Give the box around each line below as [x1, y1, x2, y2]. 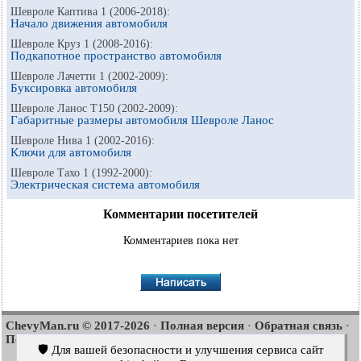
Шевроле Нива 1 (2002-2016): [10, 135, 155, 147]
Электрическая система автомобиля [10, 178, 200, 191]
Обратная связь [255, 319, 342, 332]
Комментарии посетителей [103, 207, 258, 221]
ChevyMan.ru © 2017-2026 [6, 319, 150, 332]
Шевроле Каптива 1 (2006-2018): [10, 6, 170, 18]
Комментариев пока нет [122, 234, 239, 247]
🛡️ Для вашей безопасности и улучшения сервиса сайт [37, 343, 324, 356]
